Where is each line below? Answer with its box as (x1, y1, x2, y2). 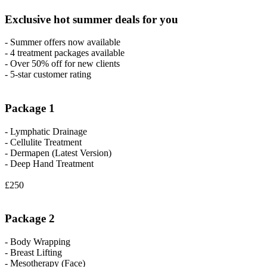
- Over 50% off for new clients (5, 58, 120, 69)
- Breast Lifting (5, 247, 62, 258)
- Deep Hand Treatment (5, 158, 94, 169)
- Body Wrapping (5, 237, 70, 247)
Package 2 (5, 212, 55, 225)
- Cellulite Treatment (5, 136, 82, 147)
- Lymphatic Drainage (5, 126, 87, 136)
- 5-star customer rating (5, 69, 91, 80)
